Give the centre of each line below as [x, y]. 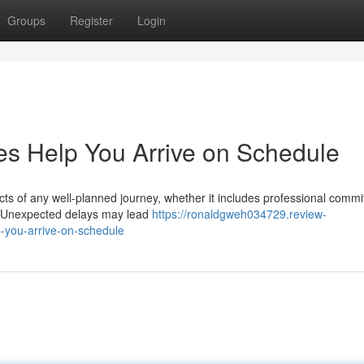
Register [91, 20]
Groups [26, 20]
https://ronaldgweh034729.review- [239, 214]
